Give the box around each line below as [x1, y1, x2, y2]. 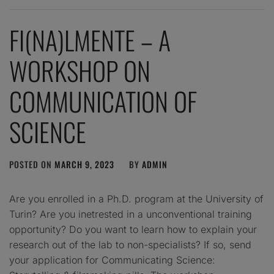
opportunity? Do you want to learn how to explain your [9, 223, 257, 235]
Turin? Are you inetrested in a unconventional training [9, 208, 252, 220]
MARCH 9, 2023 [54, 158, 114, 171]
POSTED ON [9, 158, 54, 171]
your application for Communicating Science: [9, 254, 215, 266]
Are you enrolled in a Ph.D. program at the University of [9, 193, 264, 205]
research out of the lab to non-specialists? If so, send [9, 239, 251, 251]
